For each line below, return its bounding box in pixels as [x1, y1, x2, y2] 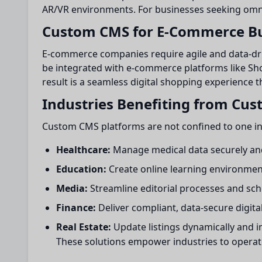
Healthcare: [56, 143, 111, 156]
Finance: [56, 201, 96, 214]
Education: [56, 163, 106, 175]
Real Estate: [56, 220, 111, 233]
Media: [56, 182, 88, 195]
